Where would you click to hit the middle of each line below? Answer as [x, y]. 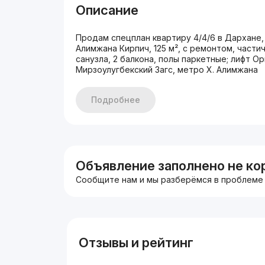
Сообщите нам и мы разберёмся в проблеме [170, 180]
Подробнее [116, 100]
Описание [107, 10]
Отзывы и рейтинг [136, 243]
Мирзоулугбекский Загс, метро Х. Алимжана [167, 70]
